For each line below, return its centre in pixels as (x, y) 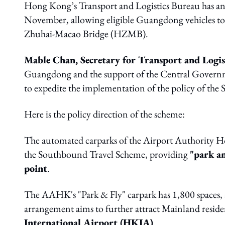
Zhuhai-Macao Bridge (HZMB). (86, 34)
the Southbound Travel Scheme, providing (107, 154)
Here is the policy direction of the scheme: (104, 114)
